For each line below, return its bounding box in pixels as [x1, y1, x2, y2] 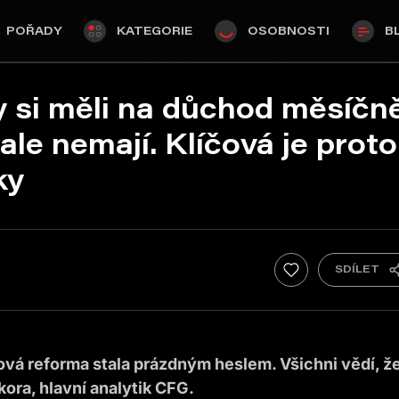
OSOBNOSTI [248, 23, 330, 37]
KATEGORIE [117, 23, 192, 37]
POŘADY [6, 23, 61, 37]
